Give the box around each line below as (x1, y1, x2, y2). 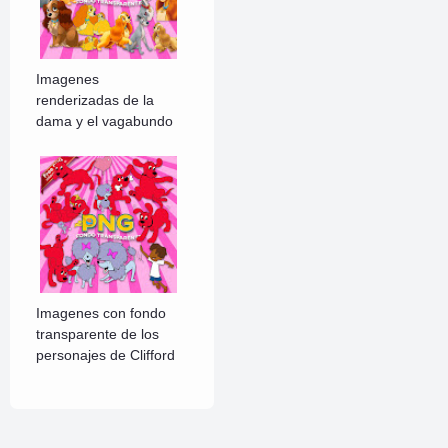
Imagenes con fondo (36, 305, 167, 322)
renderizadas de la (36, 92, 155, 109)
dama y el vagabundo (36, 113, 174, 130)
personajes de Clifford (36, 347, 176, 364)
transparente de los (36, 326, 160, 343)
